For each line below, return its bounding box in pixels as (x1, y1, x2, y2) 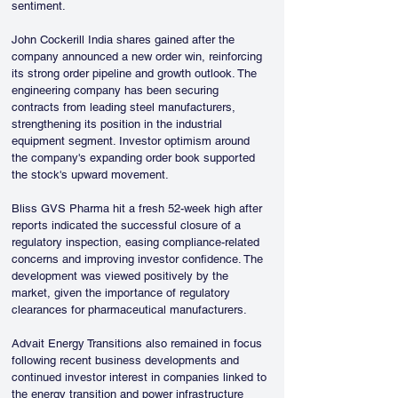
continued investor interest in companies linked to (12, 370, 270, 384)
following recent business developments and (12, 354, 243, 367)
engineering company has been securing (12, 84, 222, 97)
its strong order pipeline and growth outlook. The (12, 67, 260, 80)
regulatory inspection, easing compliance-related (12, 235, 263, 249)
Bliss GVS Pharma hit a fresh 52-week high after (12, 202, 266, 215)
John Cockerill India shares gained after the (12, 33, 238, 46)
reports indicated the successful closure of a (12, 219, 244, 232)
